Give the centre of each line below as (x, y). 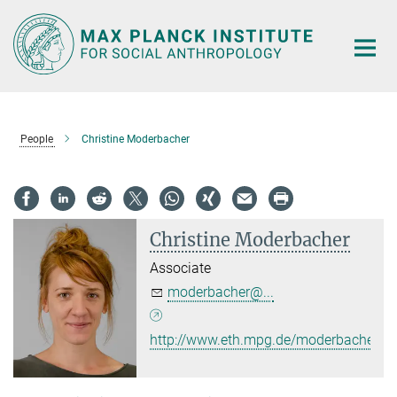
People (36, 139)
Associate (181, 269)
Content (29, 40)
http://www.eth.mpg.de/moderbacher (265, 340)
